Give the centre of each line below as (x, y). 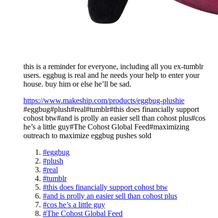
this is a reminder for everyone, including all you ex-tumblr (113, 66)
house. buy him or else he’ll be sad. (77, 84)
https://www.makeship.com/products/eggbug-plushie (104, 100)
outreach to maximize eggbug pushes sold (87, 135)
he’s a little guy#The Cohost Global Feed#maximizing (106, 127)
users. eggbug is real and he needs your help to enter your (111, 75)
